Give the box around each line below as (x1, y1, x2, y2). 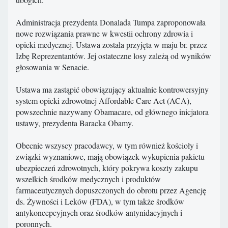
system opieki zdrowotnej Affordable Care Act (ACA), (16, 95, 191, 106)
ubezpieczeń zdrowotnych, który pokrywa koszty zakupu (16, 162, 198, 174)
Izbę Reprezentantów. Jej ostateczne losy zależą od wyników (16, 50, 211, 62)
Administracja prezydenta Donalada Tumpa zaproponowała (16, 17, 206, 28)
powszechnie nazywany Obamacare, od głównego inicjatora (16, 106, 209, 118)
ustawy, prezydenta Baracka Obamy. (16, 118, 133, 129)
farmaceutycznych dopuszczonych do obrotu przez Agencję (16, 185, 206, 196)
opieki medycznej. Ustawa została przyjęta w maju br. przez (16, 39, 207, 50)
